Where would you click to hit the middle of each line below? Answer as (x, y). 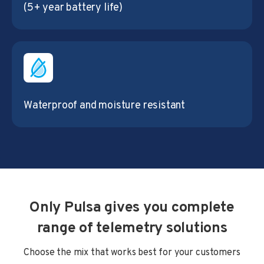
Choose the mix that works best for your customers (132, 253)
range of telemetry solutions (132, 228)
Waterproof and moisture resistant (105, 105)
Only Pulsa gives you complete (132, 208)
